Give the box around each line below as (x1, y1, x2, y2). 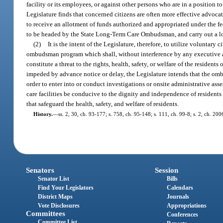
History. (33, 111, 53, 117)
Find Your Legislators (38, 184, 94, 192)
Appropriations (166, 202, 207, 210)
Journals (166, 193, 189, 201)
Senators (26, 166, 55, 175)
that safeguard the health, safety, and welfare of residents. (26, 100, 179, 108)
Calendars (166, 184, 193, 192)
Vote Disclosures (38, 202, 80, 210)
